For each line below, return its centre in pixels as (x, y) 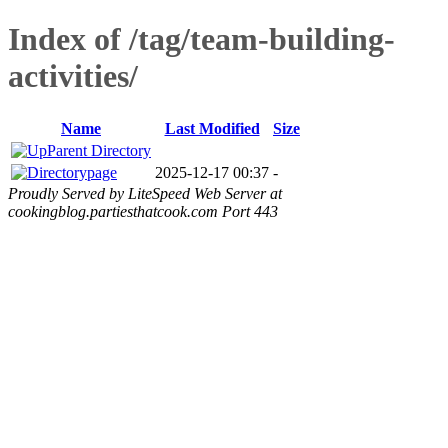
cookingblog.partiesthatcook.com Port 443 (143, 211)
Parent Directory (99, 150)
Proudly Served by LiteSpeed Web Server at (145, 193)
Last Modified (212, 128)
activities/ (73, 76)
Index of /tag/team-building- (201, 39)
